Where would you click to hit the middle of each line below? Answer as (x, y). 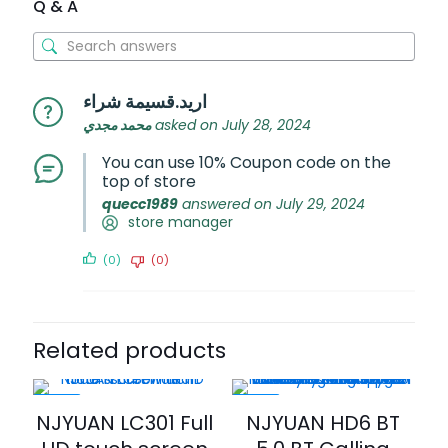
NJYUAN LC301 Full (125, 422)
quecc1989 (140, 203)
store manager (180, 221)
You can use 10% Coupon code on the (246, 162)
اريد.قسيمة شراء (145, 101)
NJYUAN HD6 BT (323, 422)
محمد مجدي (117, 124)
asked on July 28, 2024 (231, 124)
